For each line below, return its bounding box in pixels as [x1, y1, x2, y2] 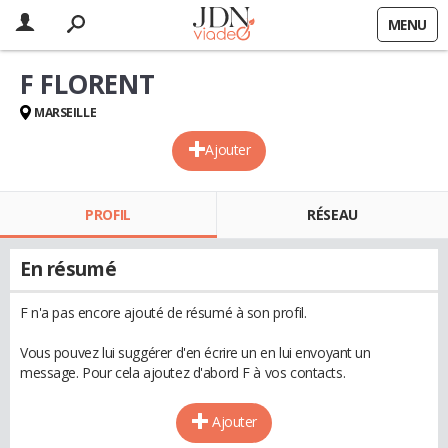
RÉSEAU [307, 205, 358, 224]
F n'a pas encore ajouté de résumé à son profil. [20, 303, 307, 322]
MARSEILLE [34, 104, 97, 121]
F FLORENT [20, 66, 155, 102]
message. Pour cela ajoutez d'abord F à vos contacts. [20, 363, 346, 382]
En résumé [20, 256, 117, 282]
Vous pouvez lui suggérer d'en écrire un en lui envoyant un [20, 343, 371, 362]
